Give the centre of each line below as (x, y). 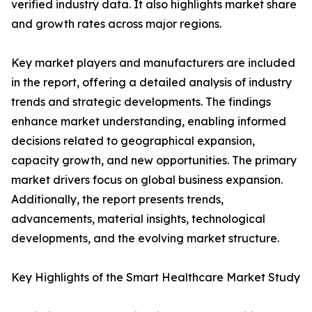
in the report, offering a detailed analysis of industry (151, 83)
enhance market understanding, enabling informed (149, 122)
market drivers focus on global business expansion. (147, 180)
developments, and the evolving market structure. (145, 239)
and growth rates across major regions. (116, 24)
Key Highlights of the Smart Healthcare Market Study (156, 278)
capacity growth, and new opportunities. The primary (154, 161)
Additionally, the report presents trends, (117, 200)
